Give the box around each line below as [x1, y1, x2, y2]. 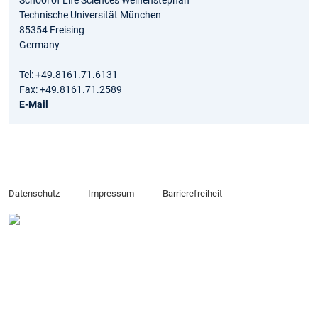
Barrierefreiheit [162, 188, 222, 199]
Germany [19, 38, 60, 50]
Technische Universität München [19, 9, 161, 21]
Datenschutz [9, 188, 60, 199]
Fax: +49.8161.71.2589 [19, 83, 122, 95]
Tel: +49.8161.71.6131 [19, 68, 118, 80]
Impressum [87, 188, 134, 199]
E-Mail [19, 98, 48, 110]
